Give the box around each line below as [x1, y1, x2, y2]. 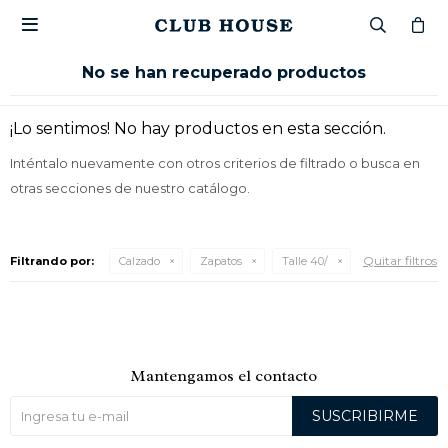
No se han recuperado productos [82, 63, 366, 82]
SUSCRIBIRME [312, 407, 418, 425]
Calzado [119, 254, 160, 268]
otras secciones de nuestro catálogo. [10, 180, 250, 196]
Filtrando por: [10, 254, 94, 268]
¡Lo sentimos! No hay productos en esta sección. [10, 119, 386, 138]
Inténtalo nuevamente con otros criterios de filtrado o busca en [10, 155, 420, 171]
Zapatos [200, 254, 242, 268]
